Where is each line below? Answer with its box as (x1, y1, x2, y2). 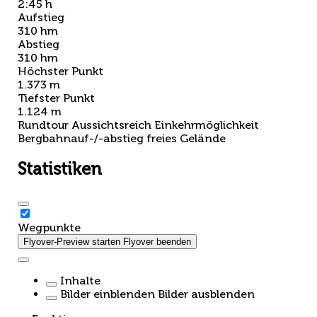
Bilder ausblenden (158, 287, 255, 301)
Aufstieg (18, 10, 64, 24)
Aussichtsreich (71, 117, 151, 132)
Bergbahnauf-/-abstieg (18, 131, 144, 145)
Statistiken (18, 158, 102, 180)
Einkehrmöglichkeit (154, 117, 259, 132)
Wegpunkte (18, 221, 81, 235)
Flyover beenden (123, 236, 191, 248)
